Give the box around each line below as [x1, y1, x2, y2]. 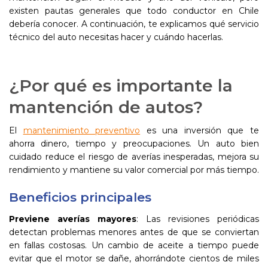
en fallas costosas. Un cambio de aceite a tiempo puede [9, 240, 259, 251]
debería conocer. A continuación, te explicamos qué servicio [9, 19, 259, 29]
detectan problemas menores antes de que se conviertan [9, 227, 259, 237]
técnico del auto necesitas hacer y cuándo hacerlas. [9, 32, 223, 42]
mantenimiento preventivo [23, 125, 141, 136]
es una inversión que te [140, 125, 260, 136]
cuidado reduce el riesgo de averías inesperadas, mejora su [9, 151, 259, 162]
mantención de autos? [9, 97, 203, 117]
